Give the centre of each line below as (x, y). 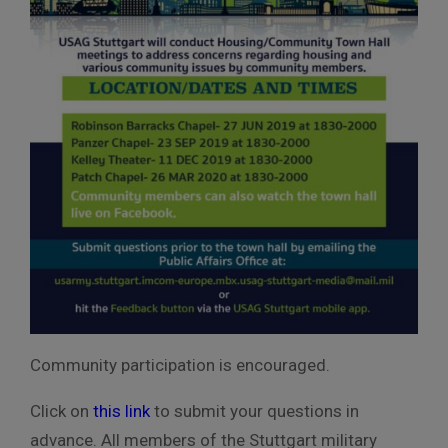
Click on (61, 411)
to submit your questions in (256, 411)
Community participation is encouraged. (180, 365)
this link (121, 411)
